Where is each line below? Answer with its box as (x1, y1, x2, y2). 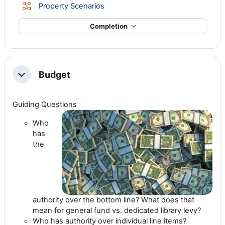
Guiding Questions (13, 100, 77, 109)
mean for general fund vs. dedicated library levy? (33, 206, 201, 215)
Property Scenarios (39, 1, 104, 11)
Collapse (16, 72, 49, 83)
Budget (39, 69, 70, 80)
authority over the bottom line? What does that (33, 195, 194, 205)
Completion (89, 22, 129, 30)
